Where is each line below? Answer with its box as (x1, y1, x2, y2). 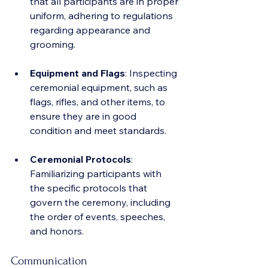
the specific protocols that (30, 182, 150, 194)
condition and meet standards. (30, 124, 166, 136)
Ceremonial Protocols (30, 153, 131, 165)
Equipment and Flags (30, 67, 125, 79)
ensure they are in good (30, 110, 139, 122)
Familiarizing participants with (30, 167, 164, 179)
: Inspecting (125, 67, 179, 79)
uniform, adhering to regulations (30, 10, 175, 22)
